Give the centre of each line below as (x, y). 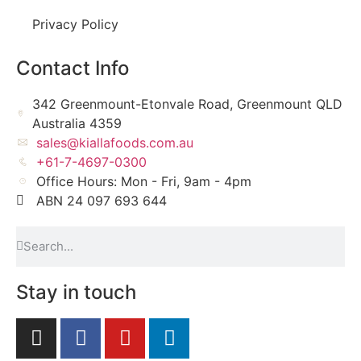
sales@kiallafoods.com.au (115, 142)
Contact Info (73, 68)
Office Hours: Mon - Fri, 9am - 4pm (144, 181)
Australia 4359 (77, 123)
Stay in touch (76, 292)
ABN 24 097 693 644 (102, 200)
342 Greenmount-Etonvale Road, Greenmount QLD (188, 104)
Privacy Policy (75, 24)
